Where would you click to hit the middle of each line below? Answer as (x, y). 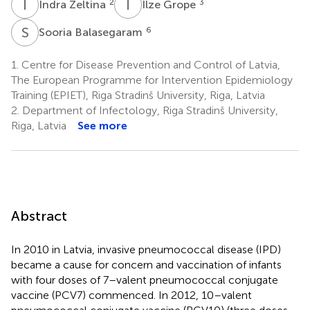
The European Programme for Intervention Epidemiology (152, 80)
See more (102, 125)
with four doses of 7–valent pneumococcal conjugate (145, 280)
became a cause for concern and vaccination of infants (146, 264)
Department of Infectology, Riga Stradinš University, (149, 110)
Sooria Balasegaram (92, 32)
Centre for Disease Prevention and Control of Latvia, (149, 64)
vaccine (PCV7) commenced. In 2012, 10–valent (131, 295)
